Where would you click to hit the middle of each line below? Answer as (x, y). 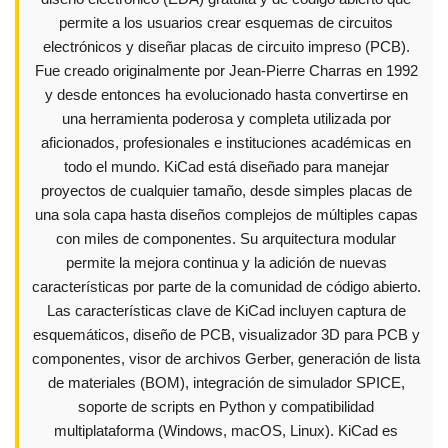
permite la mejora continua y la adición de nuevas (226, 262)
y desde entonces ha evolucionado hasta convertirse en (226, 94)
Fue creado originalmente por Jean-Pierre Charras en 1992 (226, 70)
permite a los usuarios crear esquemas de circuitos (226, 22)
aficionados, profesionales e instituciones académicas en (226, 142)
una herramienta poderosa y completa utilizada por (226, 118)
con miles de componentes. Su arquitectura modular (226, 238)
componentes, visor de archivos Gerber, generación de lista (226, 358)
